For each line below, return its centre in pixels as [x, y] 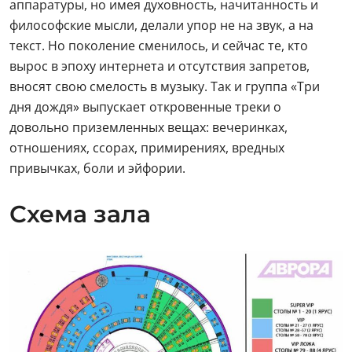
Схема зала [80, 214]
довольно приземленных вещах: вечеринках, [148, 127]
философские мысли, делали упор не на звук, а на [161, 25]
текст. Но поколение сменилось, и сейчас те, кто [159, 45]
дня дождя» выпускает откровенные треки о [145, 106]
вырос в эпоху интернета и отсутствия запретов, [159, 66]
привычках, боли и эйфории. [97, 168]
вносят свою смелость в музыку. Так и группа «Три [165, 86]
